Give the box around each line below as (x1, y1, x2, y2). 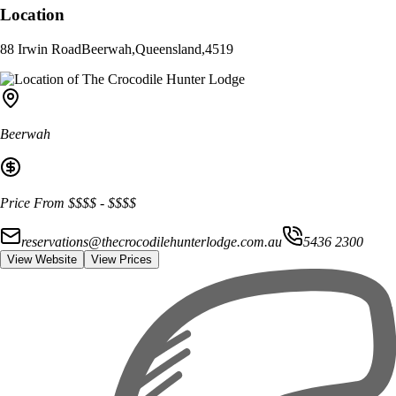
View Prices (91, 252, 152, 266)
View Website (7, 252, 77, 266)
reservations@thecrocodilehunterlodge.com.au (21, 233, 282, 249)
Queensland (135, 41, 202, 57)
